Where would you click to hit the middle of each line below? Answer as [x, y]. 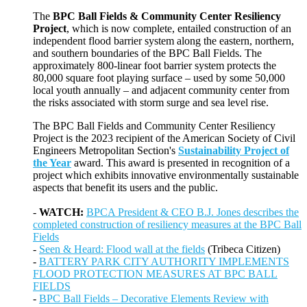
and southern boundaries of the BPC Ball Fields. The [147, 53]
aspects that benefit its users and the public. [125, 188]
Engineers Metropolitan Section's [106, 151]
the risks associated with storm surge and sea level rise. [151, 103]
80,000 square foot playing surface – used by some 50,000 [159, 78]
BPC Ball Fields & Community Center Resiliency [167, 16]
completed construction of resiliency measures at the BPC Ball [167, 225]
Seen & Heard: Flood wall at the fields [122, 249]
